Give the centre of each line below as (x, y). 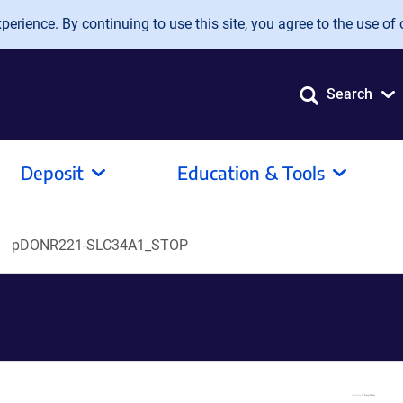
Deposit (52, 172)
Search (349, 94)
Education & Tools (251, 172)
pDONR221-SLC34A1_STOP (100, 245)
